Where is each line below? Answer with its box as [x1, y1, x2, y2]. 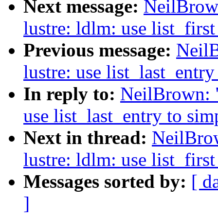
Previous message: [23, 39, 176, 61]
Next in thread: [23, 127, 152, 148]
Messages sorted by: [23, 171, 191, 192]
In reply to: [23, 83, 120, 105]
